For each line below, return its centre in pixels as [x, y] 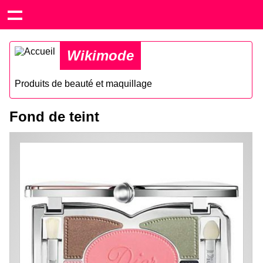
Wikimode [100, 55]
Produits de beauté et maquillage [83, 84]
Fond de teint [54, 117]
